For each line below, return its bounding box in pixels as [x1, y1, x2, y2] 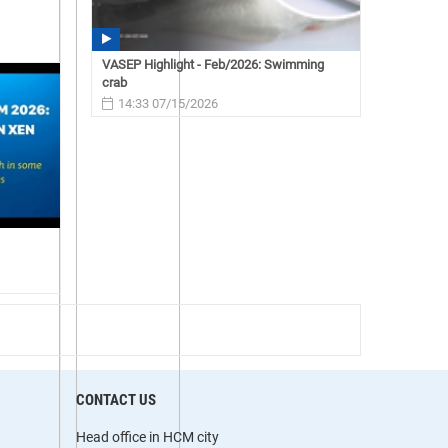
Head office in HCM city [76, 429, 219, 446]
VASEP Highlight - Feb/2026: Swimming [102, 56, 324, 72]
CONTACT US [76, 391, 156, 410]
